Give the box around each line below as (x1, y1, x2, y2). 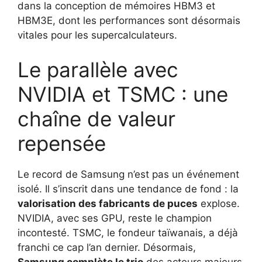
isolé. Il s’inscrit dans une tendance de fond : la (18, 183, 239, 195)
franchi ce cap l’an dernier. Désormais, (18, 242, 196, 254)
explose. (198, 198, 240, 210)
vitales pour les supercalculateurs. (18, 29, 177, 41)
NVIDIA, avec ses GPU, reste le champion (18, 212, 212, 225)
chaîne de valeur (18, 106, 175, 132)
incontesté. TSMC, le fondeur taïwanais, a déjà (18, 227, 238, 239)
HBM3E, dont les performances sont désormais (18, 14, 240, 26)
